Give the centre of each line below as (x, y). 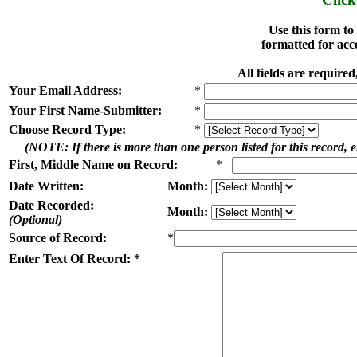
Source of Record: (58, 238)
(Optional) (35, 220)
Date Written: (46, 186)
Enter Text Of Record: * (75, 259)
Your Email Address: (65, 90)
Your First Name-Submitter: (85, 110)
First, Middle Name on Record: (93, 165)
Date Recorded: (51, 205)
